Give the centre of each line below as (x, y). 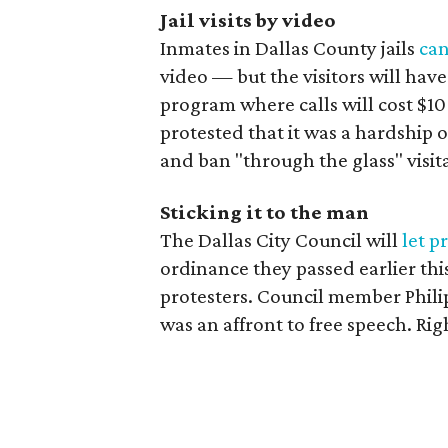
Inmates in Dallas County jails (289, 48)
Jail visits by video (248, 20)
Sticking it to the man (264, 212)
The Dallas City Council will (281, 240)
